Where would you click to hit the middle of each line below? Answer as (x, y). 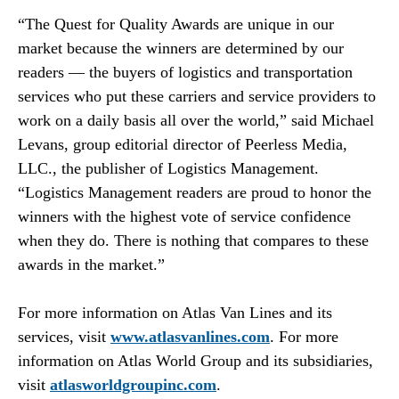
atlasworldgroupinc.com (133, 385)
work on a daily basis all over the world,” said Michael (196, 121)
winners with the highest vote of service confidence (184, 217)
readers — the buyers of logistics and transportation (185, 73)
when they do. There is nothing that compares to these (193, 241)
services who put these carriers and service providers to (197, 97)
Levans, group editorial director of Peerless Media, (183, 145)
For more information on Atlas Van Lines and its (175, 313)
